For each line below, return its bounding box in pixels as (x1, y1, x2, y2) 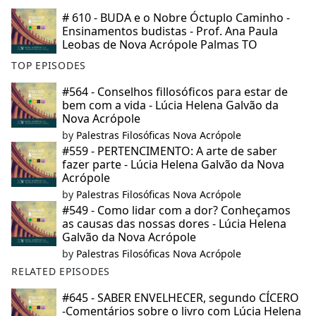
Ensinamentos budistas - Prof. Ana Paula (62, 23, 278, 39)
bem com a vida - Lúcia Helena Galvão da (62, 97, 279, 114)
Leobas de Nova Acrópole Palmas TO (62, 37, 257, 53)
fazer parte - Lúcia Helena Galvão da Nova (62, 157, 284, 173)
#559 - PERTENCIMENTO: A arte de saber (62, 143, 277, 159)
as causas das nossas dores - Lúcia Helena (62, 216, 286, 232)
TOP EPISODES (11, 59, 87, 73)
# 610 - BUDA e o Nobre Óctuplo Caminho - (62, 10, 290, 26)
